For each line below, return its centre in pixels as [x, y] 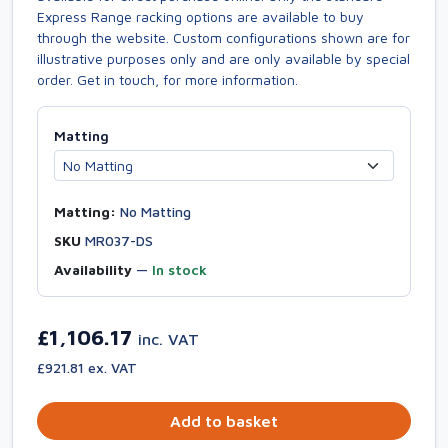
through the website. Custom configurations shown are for [223, 37]
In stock [179, 269]
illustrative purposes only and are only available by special [223, 58]
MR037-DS [117, 240]
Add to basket [224, 421]
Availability [93, 269]
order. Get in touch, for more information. [167, 79]
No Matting [153, 211]
